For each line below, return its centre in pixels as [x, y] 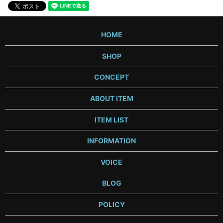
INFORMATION [111, 141]
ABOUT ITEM [111, 98]
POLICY [111, 204]
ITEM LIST [111, 119]
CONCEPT [111, 77]
